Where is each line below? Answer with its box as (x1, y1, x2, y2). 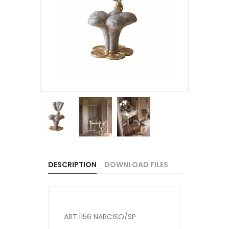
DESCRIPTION (48, 159, 97, 170)
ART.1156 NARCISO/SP (64, 212, 136, 222)
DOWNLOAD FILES (104, 159, 168, 170)
